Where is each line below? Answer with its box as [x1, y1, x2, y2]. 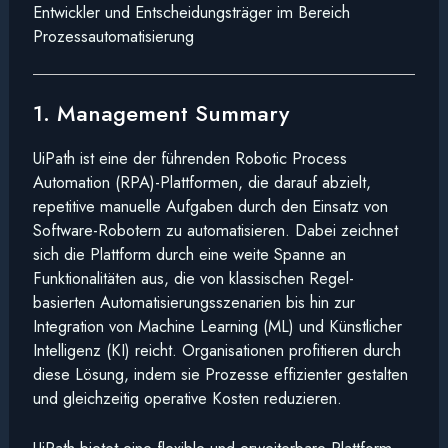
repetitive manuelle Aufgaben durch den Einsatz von [32, 193, 388, 218]
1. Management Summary [32, 96, 289, 129]
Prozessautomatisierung [32, 23, 194, 48]
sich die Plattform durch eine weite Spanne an [32, 241, 346, 266]
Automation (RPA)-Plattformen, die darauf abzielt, [32, 169, 371, 194]
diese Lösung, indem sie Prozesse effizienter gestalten [32, 361, 408, 386]
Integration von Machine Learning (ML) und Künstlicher [32, 313, 402, 338]
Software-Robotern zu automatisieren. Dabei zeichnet [32, 217, 398, 242]
